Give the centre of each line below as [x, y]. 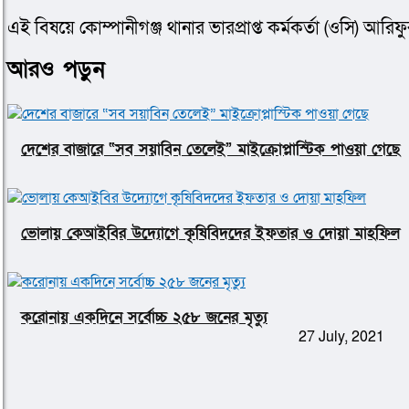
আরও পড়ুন [56, 69]
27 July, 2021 [341, 337]
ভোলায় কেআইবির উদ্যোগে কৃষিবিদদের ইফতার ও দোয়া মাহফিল [210, 233]
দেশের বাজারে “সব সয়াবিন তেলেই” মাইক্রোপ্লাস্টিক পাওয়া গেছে [210, 149]
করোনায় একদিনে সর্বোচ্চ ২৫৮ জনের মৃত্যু [144, 317]
